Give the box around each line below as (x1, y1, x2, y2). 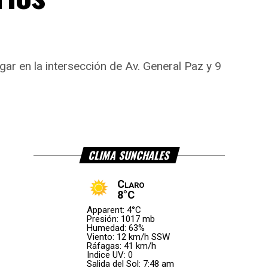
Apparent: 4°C (87, 205, 141, 216)
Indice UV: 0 (87, 249, 133, 261)
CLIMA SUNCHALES (87, 147, 172, 163)
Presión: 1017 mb (87, 214, 155, 225)
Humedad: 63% (87, 223, 145, 234)
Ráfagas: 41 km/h (87, 240, 156, 252)
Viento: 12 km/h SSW (87, 232, 170, 243)
